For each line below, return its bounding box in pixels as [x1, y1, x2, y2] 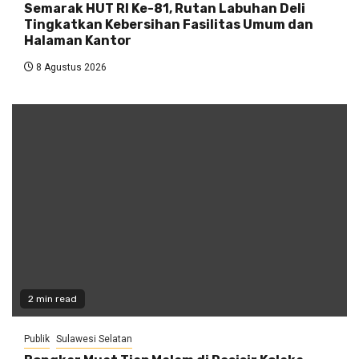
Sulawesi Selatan [56, 333, 132, 345]
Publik [24, 333, 50, 345]
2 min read [28, 293, 77, 305]
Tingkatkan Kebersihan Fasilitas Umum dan [24, 17, 313, 33]
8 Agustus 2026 [34, 62, 107, 74]
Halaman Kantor [24, 33, 131, 49]
